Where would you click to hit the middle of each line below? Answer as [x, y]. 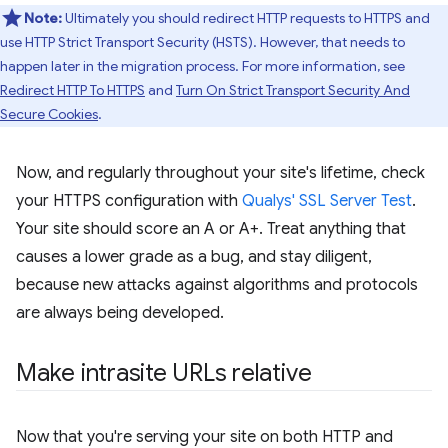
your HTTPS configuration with [129, 201]
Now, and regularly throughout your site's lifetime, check [220, 173]
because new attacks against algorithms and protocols [217, 285]
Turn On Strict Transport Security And [293, 90]
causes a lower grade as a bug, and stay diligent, [194, 257]
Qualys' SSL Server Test [327, 201]
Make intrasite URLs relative [164, 373]
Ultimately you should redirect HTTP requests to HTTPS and [246, 18]
